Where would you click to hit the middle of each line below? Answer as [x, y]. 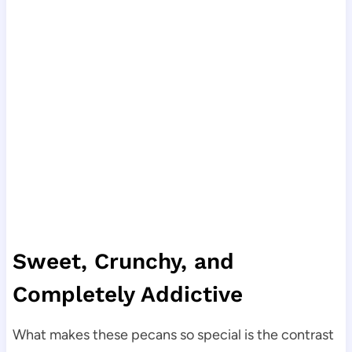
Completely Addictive [127, 295]
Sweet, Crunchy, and [123, 262]
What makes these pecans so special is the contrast [173, 335]
